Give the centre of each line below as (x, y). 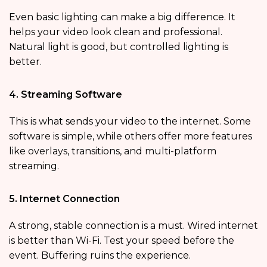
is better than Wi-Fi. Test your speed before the (122, 241)
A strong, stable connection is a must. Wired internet (133, 226)
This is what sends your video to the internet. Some (130, 122)
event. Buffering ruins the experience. (100, 256)
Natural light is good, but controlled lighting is (119, 47)
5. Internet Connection (64, 199)
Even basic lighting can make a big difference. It (122, 17)
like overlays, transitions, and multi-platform (113, 151)
